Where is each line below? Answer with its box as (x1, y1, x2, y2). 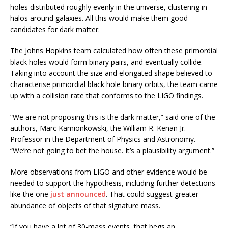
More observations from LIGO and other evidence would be (10, 166, 207, 177)
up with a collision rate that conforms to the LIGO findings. (10, 90, 203, 100)
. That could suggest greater (106, 189, 198, 199)
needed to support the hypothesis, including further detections (10, 178, 215, 188)
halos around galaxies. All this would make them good (10, 13, 188, 23)
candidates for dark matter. (10, 24, 100, 34)
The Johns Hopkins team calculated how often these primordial (10, 45, 218, 55)
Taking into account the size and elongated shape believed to (10, 68, 212, 78)
